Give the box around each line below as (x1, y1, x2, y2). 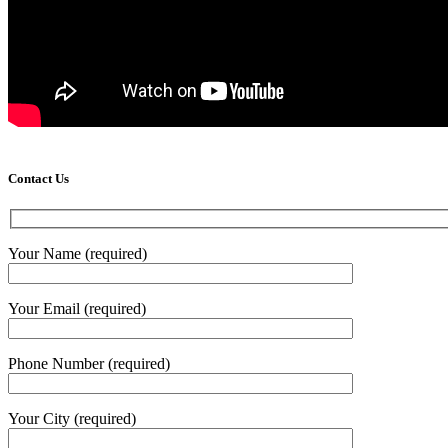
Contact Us (8, 171, 69, 187)
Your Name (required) (8, 245, 147, 263)
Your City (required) (8, 410, 136, 428)
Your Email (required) (8, 300, 146, 318)
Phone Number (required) (8, 355, 170, 373)
